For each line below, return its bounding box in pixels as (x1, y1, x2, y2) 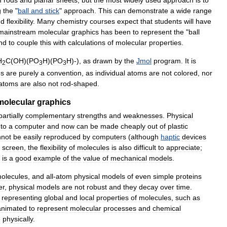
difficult (134, 143, 156, 152)
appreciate (166, 143, 200, 152)
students (155, 17, 182, 25)
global (44, 194, 63, 202)
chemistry (57, 17, 88, 25)
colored (174, 69, 198, 78)
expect (117, 17, 138, 25)
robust (87, 183, 107, 192)
